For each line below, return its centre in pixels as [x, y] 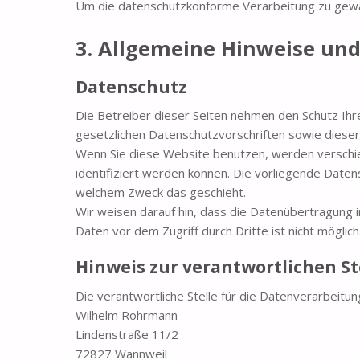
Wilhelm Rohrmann [127, 315]
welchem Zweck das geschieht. [161, 192]
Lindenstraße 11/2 [127, 334]
